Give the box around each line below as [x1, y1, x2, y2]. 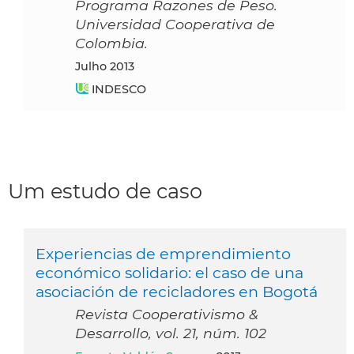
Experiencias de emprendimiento [36, 243, 291, 263]
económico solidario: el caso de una [36, 262, 303, 282]
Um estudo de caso [8, 178, 202, 203]
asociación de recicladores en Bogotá [36, 281, 318, 301]
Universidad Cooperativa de [75, 15, 275, 32]
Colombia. [75, 34, 148, 51]
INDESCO [92, 81, 146, 96]
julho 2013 [81, 58, 134, 73]
